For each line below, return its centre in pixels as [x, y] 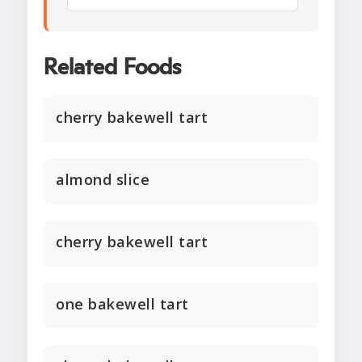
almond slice [103, 180]
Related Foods [112, 68]
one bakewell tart [122, 304]
